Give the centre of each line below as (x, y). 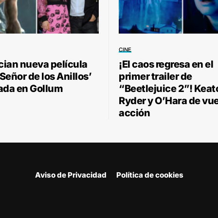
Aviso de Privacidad (71, 175)
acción (134, 113)
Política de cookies (150, 175)
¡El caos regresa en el (166, 64)
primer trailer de (155, 77)
